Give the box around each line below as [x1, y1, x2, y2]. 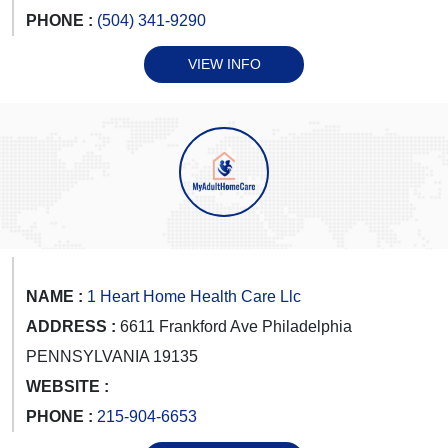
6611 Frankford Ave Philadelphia [116, 317, 352, 335]
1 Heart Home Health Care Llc [87, 287, 301, 305]
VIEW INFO [187, 55, 261, 72]
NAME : [26, 287, 83, 305]
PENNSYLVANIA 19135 [26, 347, 198, 365]
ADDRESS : [26, 317, 116, 335]
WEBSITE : [26, 377, 109, 395]
